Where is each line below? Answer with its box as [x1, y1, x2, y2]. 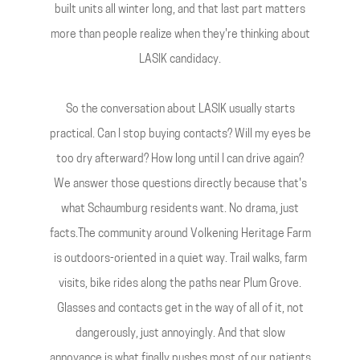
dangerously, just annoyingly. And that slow [75, 328, 285, 340]
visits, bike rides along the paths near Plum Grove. [59, 278, 301, 290]
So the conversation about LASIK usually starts [65, 104, 295, 116]
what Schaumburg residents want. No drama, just [61, 203, 299, 215]
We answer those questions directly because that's [53, 178, 307, 190]
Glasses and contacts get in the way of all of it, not [56, 303, 304, 315]
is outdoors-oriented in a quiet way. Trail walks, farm [53, 253, 307, 265]
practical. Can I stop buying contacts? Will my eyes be [49, 129, 311, 141]
